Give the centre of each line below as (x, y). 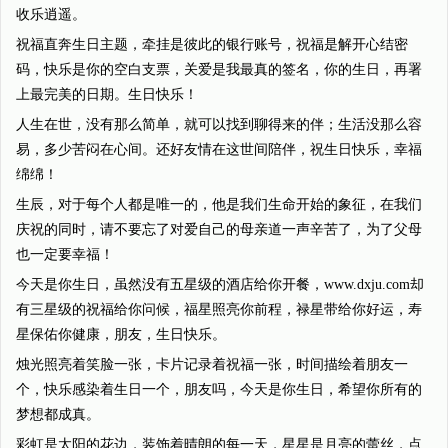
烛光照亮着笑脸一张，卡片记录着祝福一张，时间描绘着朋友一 (212, 364)
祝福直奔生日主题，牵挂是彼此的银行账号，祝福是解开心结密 (212, 44)
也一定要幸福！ (65, 254)
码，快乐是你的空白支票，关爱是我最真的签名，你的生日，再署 (219, 69)
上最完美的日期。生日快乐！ (107, 94)
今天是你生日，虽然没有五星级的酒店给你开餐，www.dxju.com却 (220, 284)
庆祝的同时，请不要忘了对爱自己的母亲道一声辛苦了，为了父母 (219, 229)
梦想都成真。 (58, 414)
